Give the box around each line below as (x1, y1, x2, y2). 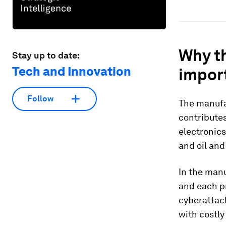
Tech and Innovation (12, 64, 131, 79)
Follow (27, 94, 53, 104)
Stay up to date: (12, 49, 80, 61)
